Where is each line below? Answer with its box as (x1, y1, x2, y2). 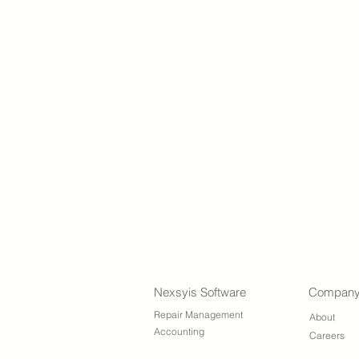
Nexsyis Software (154, 284, 246, 300)
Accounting (154, 325, 204, 337)
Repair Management (154, 309, 243, 321)
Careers (309, 329, 345, 341)
